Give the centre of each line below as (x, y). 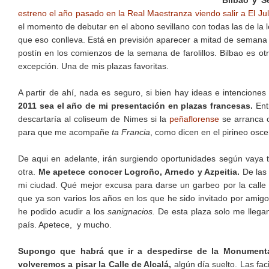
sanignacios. (131, 212)
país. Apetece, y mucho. (65, 225)
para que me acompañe (65, 132)
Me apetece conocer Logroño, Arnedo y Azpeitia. (139, 172)
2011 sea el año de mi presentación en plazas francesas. (136, 106)
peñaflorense (195, 119)
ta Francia (131, 132)
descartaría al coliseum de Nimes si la (94, 119)
